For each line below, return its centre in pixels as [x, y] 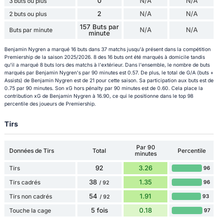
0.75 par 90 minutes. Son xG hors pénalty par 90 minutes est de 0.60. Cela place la [103, 88]
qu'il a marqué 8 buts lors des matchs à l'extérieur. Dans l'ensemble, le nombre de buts [107, 65]
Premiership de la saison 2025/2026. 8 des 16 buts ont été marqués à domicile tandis [104, 57]
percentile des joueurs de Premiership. [50, 104]
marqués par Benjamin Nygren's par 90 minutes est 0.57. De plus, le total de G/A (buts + [109, 73]
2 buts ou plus [28, 14]
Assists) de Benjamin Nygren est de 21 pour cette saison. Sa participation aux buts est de [109, 80]
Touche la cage [30, 211]
